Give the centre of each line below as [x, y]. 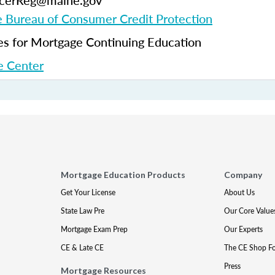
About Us [239, 192]
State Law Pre [83, 211]
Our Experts [243, 229]
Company [243, 175]
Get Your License [88, 192]
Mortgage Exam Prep [95, 229]
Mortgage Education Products [123, 175]
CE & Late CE [83, 248]
